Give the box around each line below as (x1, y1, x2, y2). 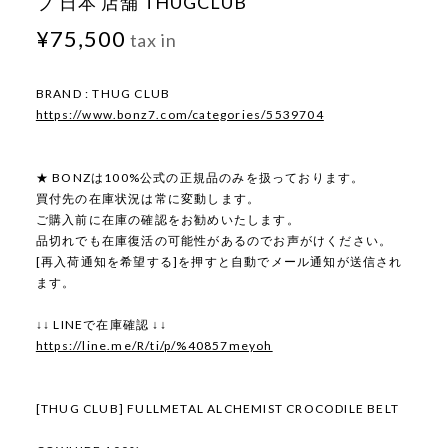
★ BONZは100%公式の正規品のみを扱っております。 (35, 170, 365, 186)
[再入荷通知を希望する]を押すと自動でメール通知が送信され (35, 254, 403, 270)
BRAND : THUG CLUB (35, 86, 171, 102)
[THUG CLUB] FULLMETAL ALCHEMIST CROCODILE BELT (35, 401, 400, 417)
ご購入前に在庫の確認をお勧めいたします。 (35, 212, 300, 228)
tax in (125, 29, 178, 52)
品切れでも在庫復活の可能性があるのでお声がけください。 (35, 233, 393, 249)
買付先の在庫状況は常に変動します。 (35, 191, 261, 207)
